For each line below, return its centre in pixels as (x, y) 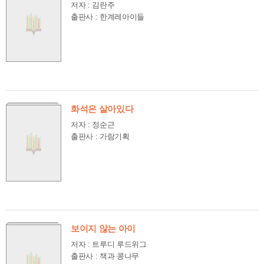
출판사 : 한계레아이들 (108, 17)
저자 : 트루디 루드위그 (109, 244)
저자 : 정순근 (93, 125)
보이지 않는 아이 (103, 229)
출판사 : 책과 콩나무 (105, 256)
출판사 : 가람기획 (100, 136)
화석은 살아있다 (102, 109)
